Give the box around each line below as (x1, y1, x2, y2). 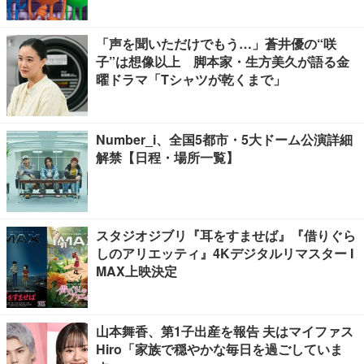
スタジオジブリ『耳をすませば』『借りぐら (96, 226, 356, 245)
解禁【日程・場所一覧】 (96, 148, 239, 167)
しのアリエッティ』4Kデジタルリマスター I (96, 244, 353, 262)
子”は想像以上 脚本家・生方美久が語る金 (96, 52, 349, 71)
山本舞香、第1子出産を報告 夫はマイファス (96, 322, 353, 340)
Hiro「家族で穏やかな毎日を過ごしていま (96, 340, 343, 358)
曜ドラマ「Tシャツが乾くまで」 (96, 70, 286, 89)
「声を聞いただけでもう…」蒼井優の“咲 (96, 34, 336, 53)
